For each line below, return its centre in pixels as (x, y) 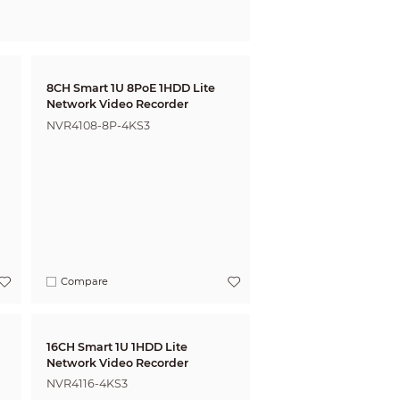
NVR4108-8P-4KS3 (98, 125)
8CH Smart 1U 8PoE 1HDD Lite (130, 88)
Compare (85, 282)
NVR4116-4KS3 (87, 384)
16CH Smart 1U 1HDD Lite (117, 346)
